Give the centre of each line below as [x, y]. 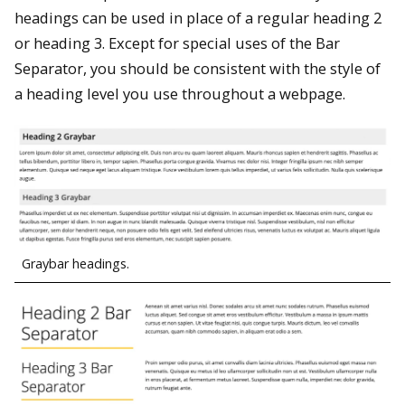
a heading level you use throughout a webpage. [180, 93]
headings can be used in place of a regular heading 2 [198, 17]
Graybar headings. [75, 263]
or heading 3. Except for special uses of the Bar [177, 42]
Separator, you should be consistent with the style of [198, 68]
